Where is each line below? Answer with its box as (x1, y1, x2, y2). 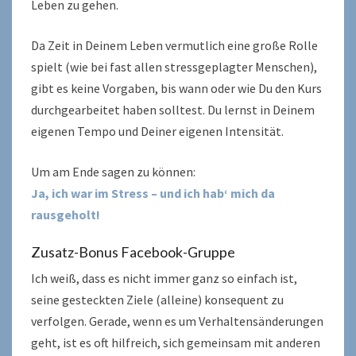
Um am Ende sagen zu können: (31, 164, 195, 180)
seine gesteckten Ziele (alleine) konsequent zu (31, 292, 284, 308)
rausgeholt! (31, 207, 100, 222)
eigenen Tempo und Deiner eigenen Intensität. (31, 123, 284, 139)
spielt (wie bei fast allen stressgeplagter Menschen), (31, 59, 317, 75)
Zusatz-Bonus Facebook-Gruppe (31, 243, 235, 261)
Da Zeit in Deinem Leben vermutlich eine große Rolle (31, 37, 318, 53)
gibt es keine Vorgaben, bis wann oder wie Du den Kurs (31, 80, 322, 96)
